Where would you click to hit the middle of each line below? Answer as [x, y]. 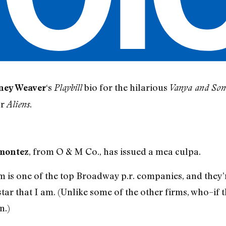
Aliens [18, 104]
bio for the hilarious [126, 88]
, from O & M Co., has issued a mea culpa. [115, 152]
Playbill [68, 88]
